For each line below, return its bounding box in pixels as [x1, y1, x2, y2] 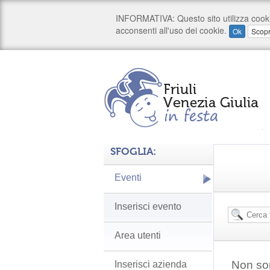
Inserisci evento [115, 201, 181, 212]
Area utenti [115, 230, 161, 240]
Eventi [115, 172, 142, 183]
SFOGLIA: [110, 145, 156, 157]
